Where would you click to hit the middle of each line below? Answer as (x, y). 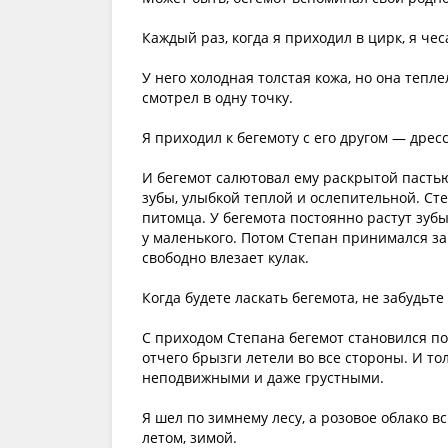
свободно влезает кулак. (225, 257)
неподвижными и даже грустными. (263, 377)
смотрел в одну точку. (217, 97)
